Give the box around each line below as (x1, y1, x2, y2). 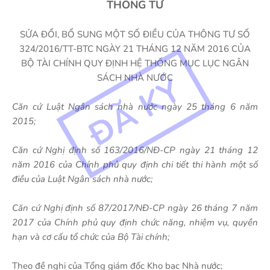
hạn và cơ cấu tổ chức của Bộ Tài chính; (12, 231, 169, 243)
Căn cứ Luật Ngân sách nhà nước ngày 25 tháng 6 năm (12, 101, 258, 113)
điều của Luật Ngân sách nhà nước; (12, 173, 152, 185)
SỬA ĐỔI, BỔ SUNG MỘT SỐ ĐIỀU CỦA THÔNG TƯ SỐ (20, 28, 250, 40)
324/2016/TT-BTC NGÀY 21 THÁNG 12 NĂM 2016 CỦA (19, 43, 251, 55)
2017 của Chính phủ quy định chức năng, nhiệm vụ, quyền (12, 216, 258, 228)
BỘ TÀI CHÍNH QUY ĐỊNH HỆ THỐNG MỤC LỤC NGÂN (21, 57, 249, 69)
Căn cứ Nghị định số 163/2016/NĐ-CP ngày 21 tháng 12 (12, 144, 258, 156)
